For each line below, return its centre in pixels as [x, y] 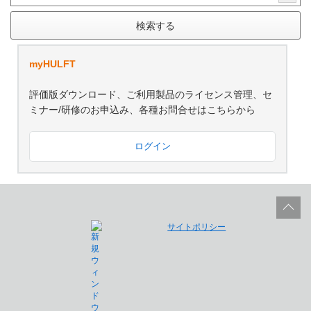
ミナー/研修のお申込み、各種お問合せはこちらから [142, 110]
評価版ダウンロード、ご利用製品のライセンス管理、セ [151, 95]
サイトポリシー [197, 227]
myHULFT [52, 64]
